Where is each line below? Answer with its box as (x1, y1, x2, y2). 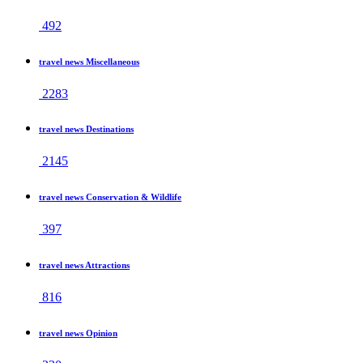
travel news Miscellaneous (39, 56, 139, 66)
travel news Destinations (39, 124, 134, 135)
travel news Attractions (39, 260, 130, 271)
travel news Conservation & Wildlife (39, 192, 181, 203)
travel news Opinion (39, 328, 117, 339)
